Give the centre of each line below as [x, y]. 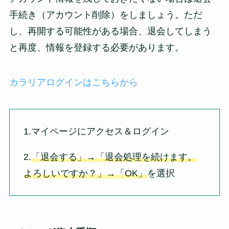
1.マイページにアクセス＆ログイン [96, 131]
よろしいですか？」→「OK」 [85, 173]
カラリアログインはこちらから [73, 83]
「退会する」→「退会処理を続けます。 [114, 157]
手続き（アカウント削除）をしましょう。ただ [106, 15]
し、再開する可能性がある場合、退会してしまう [110, 31]
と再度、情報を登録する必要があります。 [96, 48]
